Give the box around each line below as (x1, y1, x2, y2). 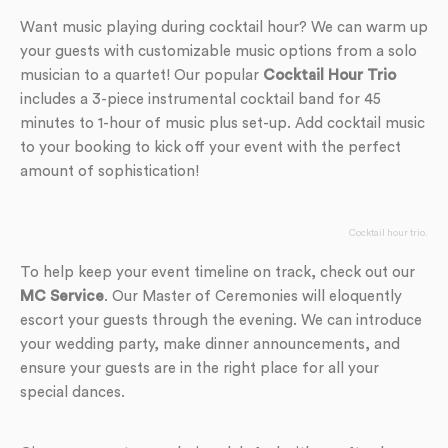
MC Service (20, 289, 104, 304)
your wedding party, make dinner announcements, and (20, 337, 400, 352)
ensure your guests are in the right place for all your (20, 361, 379, 376)
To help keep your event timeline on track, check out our (20, 265, 415, 280)
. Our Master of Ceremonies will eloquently (104, 289, 402, 304)
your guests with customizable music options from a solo (20, 44, 417, 59)
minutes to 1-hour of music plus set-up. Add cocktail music (20, 116, 425, 131)
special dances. (20, 385, 125, 400)
